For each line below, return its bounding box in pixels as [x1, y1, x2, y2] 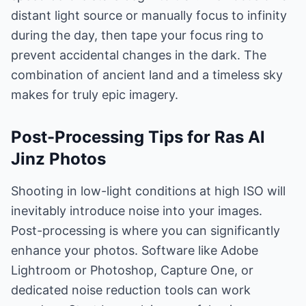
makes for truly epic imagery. [11, 87, 178, 102]
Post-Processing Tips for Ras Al [11, 127, 265, 147]
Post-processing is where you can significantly [11, 223, 280, 238]
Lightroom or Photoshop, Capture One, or [11, 263, 253, 277]
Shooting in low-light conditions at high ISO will [11, 184, 286, 198]
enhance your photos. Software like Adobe [11, 243, 258, 258]
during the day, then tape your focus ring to [11, 28, 264, 42]
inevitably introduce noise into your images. [11, 204, 262, 218]
